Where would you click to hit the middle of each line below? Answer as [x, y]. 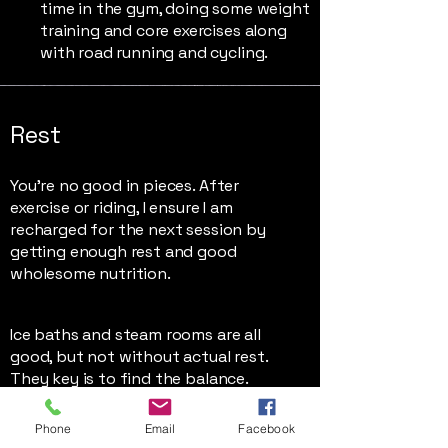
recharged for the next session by [138, 229]
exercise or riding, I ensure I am [121, 207]
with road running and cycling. [154, 52]
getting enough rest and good [123, 251]
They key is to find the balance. [129, 378]
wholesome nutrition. [92, 273]
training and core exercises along [163, 30]
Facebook [266, 428]
